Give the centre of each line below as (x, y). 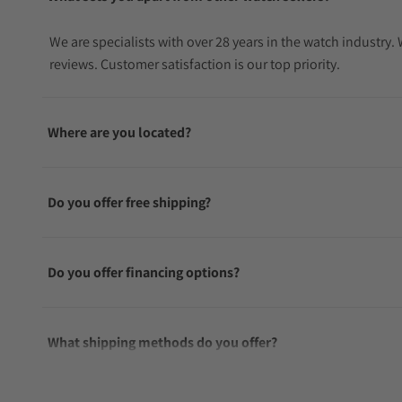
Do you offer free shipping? (129, 202)
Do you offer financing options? (144, 272)
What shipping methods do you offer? (162, 342)
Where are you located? (119, 132)
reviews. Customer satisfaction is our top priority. (195, 64)
